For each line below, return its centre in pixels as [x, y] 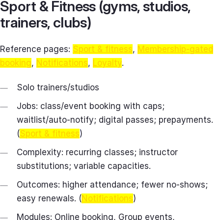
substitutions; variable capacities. [84, 166]
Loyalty [107, 63]
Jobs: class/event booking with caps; [91, 106]
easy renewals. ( [49, 199]
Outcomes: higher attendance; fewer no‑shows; [112, 185]
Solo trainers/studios [58, 88]
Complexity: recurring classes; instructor [97, 152]
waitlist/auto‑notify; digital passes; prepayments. [115, 120]
